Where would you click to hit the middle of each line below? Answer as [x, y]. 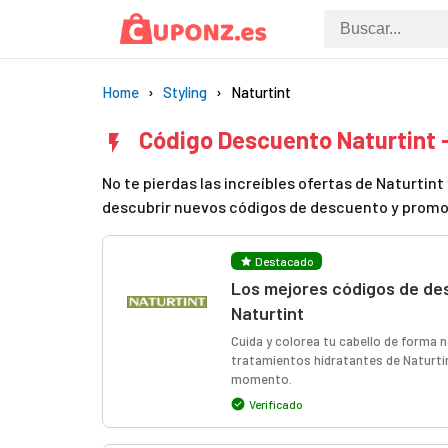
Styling [185, 92]
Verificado [276, 403]
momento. [261, 378]
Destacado [284, 260]
